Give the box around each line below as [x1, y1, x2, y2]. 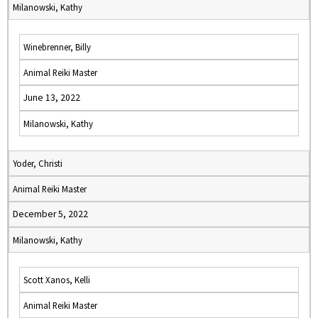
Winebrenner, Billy [23, 41, 91, 53]
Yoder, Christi [13, 158, 62, 169]
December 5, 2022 [13, 208, 88, 220]
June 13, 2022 [23, 92, 80, 104]
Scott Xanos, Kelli [23, 274, 90, 285]
